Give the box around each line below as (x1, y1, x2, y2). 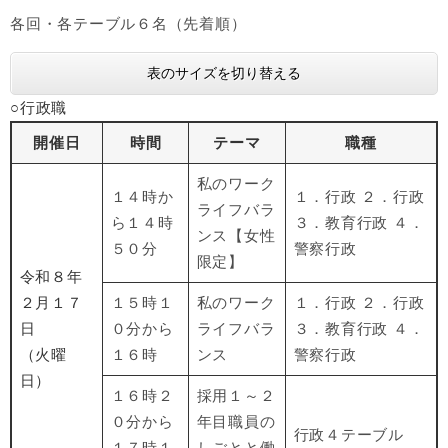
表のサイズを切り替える (147, 65, 301, 82)
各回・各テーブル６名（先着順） (10, 15, 247, 33)
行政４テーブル (293, 426, 404, 444)
